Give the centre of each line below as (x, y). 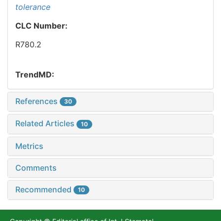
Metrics (29, 146)
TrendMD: (35, 74)
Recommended (44, 189)
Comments (36, 167)
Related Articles (46, 124)
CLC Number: (42, 25)
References (37, 101)
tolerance (33, 7)
